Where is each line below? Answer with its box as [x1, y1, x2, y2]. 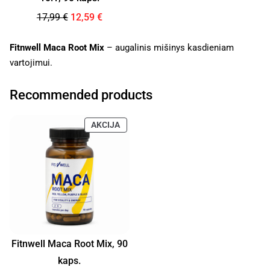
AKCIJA [91, 120, 121, 130]
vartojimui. [10, 57, 52, 68]
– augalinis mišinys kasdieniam [104, 42, 234, 53]
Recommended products [10, 87, 152, 102]
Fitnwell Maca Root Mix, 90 [11, 238, 128, 250]
